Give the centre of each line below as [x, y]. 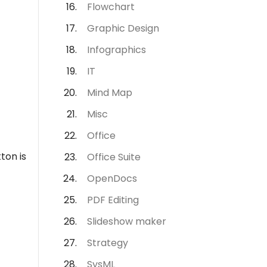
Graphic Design [123, 28]
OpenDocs [112, 178]
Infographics [117, 50]
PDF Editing [113, 200]
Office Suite [114, 157]
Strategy [108, 243]
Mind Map [110, 93]
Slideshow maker [127, 221]
